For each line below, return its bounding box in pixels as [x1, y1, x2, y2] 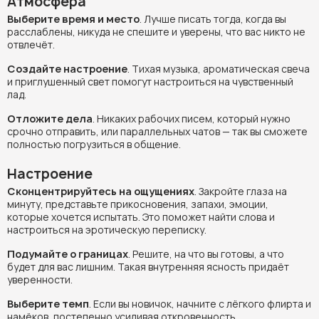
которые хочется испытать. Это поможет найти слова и [7, 209, 275, 224]
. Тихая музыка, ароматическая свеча [127, 61, 310, 75]
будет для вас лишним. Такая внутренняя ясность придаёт [7, 259, 289, 273]
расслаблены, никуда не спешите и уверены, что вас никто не [7, 24, 305, 38]
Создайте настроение [7, 61, 127, 75]
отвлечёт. [7, 37, 55, 51]
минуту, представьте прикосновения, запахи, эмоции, [7, 197, 268, 211]
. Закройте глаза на [194, 184, 287, 198]
